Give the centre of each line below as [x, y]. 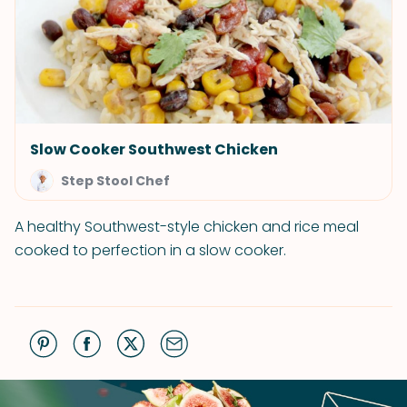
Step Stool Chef [115, 181]
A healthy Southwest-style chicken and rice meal [187, 227]
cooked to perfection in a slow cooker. [150, 250]
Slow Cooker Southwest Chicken [154, 149]
